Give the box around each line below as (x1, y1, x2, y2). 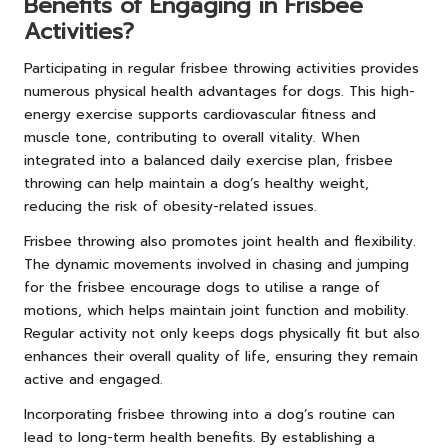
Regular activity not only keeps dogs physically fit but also (24, 323, 420, 345)
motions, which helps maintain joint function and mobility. (24, 300, 409, 322)
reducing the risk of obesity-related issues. (24, 196, 317, 218)
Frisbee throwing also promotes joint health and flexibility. (24, 231, 416, 253)
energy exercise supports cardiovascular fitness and (24, 104, 376, 126)
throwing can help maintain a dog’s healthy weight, (24, 173, 369, 195)
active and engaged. (24, 369, 163, 391)
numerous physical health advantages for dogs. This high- (24, 81, 415, 103)
